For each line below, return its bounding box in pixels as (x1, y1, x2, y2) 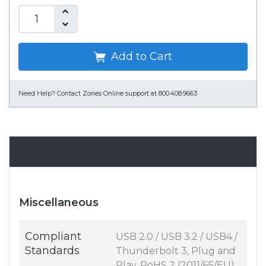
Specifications (18, 145, 93, 159)
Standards (25, 244, 80, 258)
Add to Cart (108, 50, 172, 64)
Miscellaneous (19, 196, 99, 210)
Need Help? (18, 90, 55, 98)
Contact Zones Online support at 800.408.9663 (57, 90, 197, 98)
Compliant (25, 230, 81, 243)
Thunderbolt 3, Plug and (116, 245, 236, 257)
